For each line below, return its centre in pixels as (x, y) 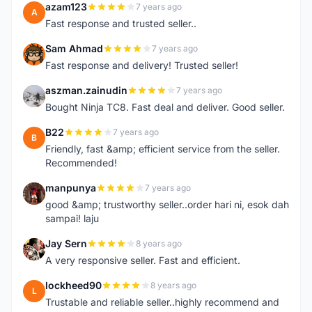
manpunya (71, 188)
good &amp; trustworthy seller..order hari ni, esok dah (167, 204)
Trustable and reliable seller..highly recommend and (162, 302)
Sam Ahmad (74, 48)
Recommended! (81, 163)
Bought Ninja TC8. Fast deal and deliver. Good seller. (165, 107)
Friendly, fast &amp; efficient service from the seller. (163, 149)
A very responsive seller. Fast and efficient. (143, 260)
